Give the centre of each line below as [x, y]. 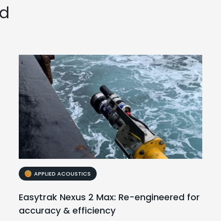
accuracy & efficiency [67, 211]
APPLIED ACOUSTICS [63, 174]
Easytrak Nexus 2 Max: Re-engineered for [110, 197]
